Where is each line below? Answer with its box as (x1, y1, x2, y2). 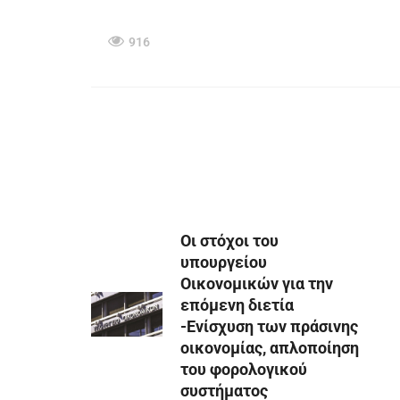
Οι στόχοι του (180, 231, 279, 250)
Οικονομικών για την (180, 274, 333, 293)
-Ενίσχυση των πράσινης (180, 317, 358, 336)
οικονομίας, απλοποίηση (180, 338, 359, 357)
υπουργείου (180, 253, 267, 271)
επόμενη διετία (180, 296, 294, 314)
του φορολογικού (180, 360, 307, 379)
